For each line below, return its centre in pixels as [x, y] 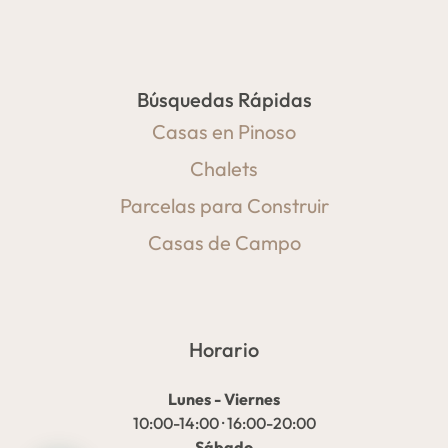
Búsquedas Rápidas [224, 100]
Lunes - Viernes [224, 399]
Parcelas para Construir [224, 206]
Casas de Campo [224, 243]
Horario [224, 350]
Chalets [224, 169]
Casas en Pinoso [224, 132]
